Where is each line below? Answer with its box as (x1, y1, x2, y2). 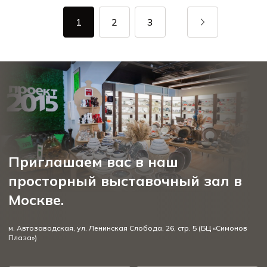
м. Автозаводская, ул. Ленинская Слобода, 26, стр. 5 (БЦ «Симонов (8, 223, 247, 232)
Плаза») (8, 233, 37, 242)
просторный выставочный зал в (8, 172, 242, 190)
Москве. (8, 191, 64, 209)
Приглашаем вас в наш (8, 153, 178, 170)
